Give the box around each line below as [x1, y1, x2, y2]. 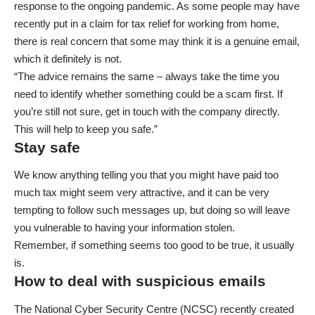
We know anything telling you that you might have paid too [14, 169, 278, 181]
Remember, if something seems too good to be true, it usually [14, 239, 295, 252]
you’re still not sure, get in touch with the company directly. [14, 105, 280, 117]
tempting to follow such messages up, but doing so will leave [14, 204, 290, 217]
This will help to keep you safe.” [14, 122, 157, 135]
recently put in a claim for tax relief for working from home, [14, 17, 279, 30]
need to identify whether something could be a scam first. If [14, 87, 283, 100]
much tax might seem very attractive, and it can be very [14, 186, 269, 199]
